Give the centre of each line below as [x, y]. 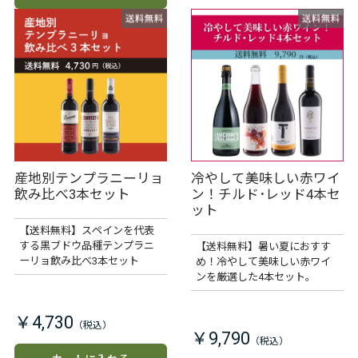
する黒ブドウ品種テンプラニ [86, 246]
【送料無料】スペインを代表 [86, 231]
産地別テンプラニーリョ [89, 178]
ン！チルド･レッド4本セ [265, 194]
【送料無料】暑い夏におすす [263, 247]
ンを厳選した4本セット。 [255, 277]
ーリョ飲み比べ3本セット [79, 261]
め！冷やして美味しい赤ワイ [263, 262]
